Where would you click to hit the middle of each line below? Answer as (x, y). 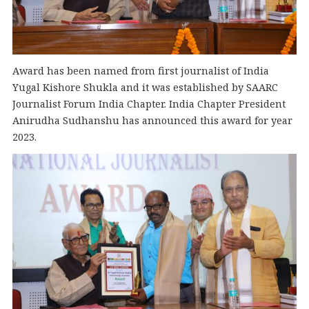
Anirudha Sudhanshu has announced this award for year (152, 121)
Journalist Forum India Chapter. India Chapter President (149, 104)
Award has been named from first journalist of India (140, 71)
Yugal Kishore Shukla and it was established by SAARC (145, 88)
